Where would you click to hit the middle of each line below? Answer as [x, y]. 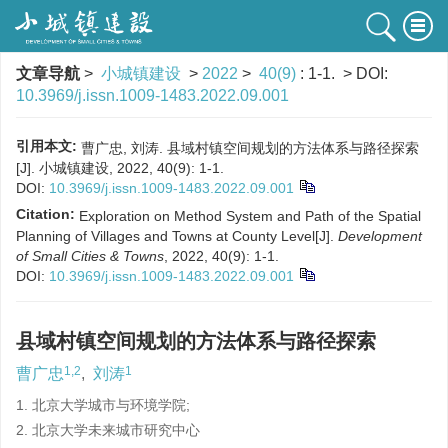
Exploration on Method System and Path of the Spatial [250, 216]
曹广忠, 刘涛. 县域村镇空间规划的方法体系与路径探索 [250, 148]
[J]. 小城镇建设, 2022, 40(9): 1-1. [120, 168]
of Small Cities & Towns [90, 256]
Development [380, 236]
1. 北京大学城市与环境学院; [103, 405]
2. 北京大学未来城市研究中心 [108, 430]
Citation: [45, 214]
